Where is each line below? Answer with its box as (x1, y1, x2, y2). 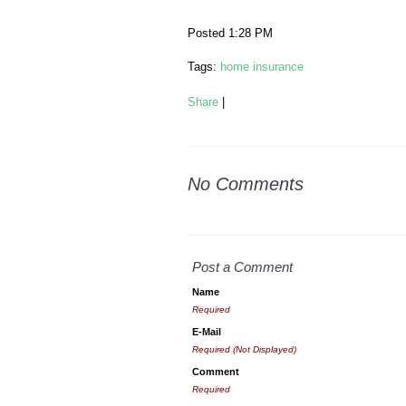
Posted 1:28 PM (188, 26, 273, 40)
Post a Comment (192, 260, 293, 275)
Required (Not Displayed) (192, 344, 296, 354)
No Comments (188, 174, 304, 194)
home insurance (220, 60, 304, 73)
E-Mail (192, 326, 221, 337)
